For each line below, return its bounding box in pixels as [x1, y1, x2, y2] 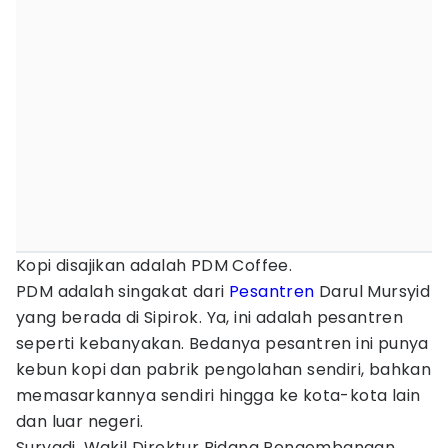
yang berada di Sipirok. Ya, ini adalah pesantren [16, 306, 404, 329]
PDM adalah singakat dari [16, 280, 229, 303]
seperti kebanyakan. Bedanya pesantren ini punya [16, 332, 429, 355]
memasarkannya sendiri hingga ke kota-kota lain [16, 384, 421, 407]
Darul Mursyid [314, 280, 431, 303]
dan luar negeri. [16, 410, 144, 433]
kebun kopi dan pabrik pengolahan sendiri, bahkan [16, 358, 432, 381]
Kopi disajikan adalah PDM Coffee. [16, 254, 297, 277]
